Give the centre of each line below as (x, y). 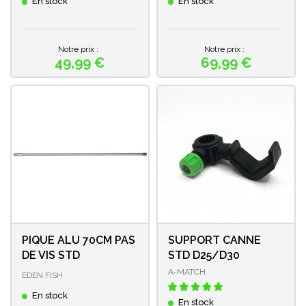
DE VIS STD (51, 255)
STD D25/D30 (204, 255)
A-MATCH (187, 272)
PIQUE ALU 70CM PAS (79, 240)
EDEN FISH (42, 275)
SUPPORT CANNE (214, 240)
